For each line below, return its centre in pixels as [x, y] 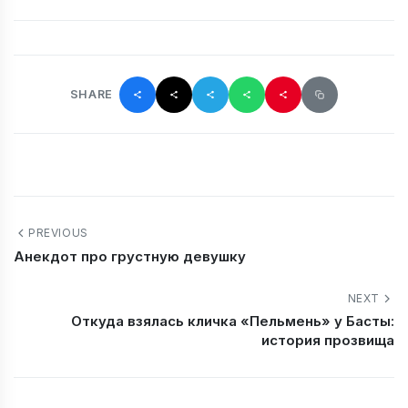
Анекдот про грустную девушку [130, 256]
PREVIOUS [58, 232]
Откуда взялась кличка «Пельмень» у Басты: [233, 321]
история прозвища [328, 341]
